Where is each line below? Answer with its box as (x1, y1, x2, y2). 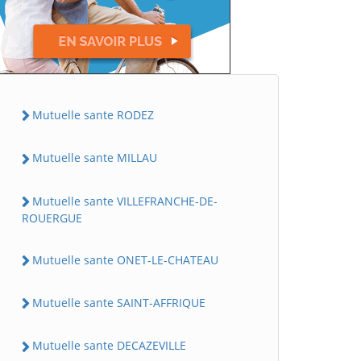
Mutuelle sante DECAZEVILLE (32, 338, 186, 354)
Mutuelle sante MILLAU (32, 150, 157, 166)
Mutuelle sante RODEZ (32, 107, 154, 122)
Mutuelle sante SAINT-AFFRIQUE (32, 295, 205, 310)
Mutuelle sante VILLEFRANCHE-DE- (32, 193, 218, 209)
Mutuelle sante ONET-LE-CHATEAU (32, 251, 218, 268)
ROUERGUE (22, 210, 82, 226)
